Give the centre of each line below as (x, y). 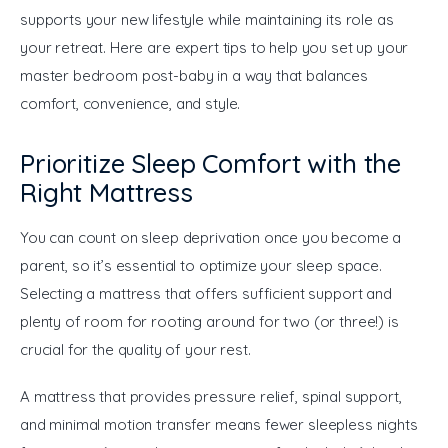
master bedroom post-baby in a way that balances (196, 75)
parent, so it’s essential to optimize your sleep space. (203, 265)
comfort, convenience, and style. (130, 103)
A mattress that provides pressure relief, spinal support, (213, 397)
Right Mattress (106, 192)
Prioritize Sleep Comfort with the (211, 163)
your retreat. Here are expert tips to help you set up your (216, 47)
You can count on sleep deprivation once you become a (213, 237)
